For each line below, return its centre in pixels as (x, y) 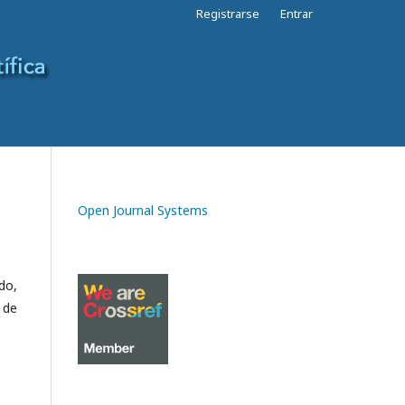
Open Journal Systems (143, 210)
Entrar (297, 14)
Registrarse (228, 14)
